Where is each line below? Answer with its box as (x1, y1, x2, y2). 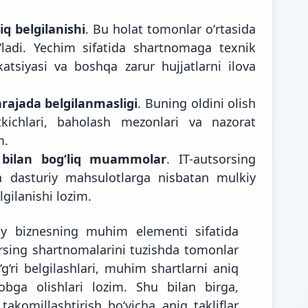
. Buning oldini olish (137, 94, 256, 111)
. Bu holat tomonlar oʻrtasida (85, 20, 256, 37)
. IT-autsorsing (166, 150, 256, 167)
